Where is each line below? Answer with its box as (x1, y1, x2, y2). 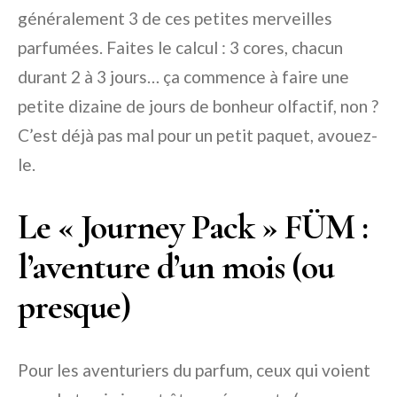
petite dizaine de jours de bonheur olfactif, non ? (18, 96, 378, 117)
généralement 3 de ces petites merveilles (18, 8, 332, 29)
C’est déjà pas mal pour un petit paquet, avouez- (18, 125, 378, 146)
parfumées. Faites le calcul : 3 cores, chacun (18, 37, 343, 58)
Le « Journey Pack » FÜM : (18, 206, 368, 249)
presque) (18, 285, 130, 329)
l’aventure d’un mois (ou (18, 245, 334, 289)
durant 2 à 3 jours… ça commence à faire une (18, 66, 349, 88)
